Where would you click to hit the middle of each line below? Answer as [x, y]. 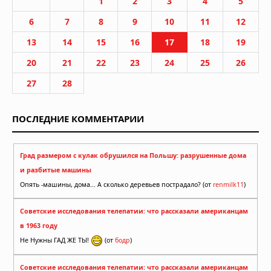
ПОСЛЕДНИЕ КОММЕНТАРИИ [78, 118]
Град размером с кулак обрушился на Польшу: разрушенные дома [133, 156]
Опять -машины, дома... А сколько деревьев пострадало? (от [116, 185]
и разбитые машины [56, 170]
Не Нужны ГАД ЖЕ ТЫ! [55, 240]
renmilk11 [228, 185]
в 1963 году [39, 225]
